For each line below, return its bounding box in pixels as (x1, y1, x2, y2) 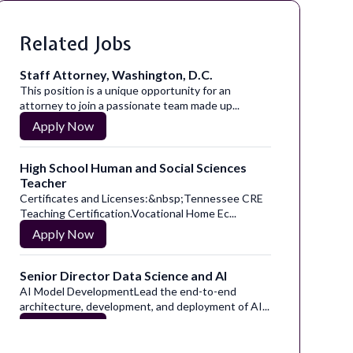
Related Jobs (19, 30, 131, 56)
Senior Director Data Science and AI (19, 267, 227, 283)
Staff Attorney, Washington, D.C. (19, 66, 213, 82)
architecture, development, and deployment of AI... (19, 299, 269, 313)
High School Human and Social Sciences (19, 159, 247, 175)
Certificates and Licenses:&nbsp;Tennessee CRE (19, 191, 263, 205)
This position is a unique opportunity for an (19, 83, 231, 97)
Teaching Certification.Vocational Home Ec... (19, 206, 236, 220)
